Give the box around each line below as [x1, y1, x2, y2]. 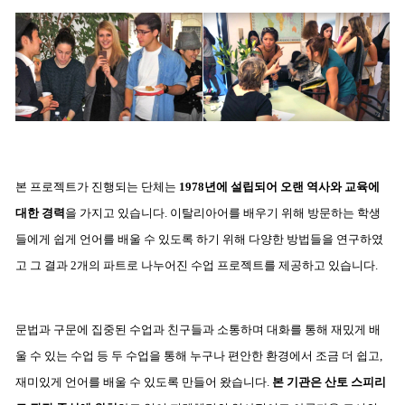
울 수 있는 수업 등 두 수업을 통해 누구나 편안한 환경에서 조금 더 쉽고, [15, 348, 382, 363]
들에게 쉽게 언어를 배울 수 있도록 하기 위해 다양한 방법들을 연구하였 [15, 231, 383, 246]
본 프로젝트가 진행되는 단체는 [15, 179, 179, 193]
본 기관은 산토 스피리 [272, 374, 386, 389]
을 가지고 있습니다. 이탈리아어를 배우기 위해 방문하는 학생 [65, 205, 381, 220]
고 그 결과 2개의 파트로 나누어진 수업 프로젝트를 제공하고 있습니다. [15, 258, 381, 272]
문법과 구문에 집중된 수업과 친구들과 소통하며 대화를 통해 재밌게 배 [15, 322, 381, 336]
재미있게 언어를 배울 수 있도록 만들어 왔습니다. [15, 374, 272, 389]
